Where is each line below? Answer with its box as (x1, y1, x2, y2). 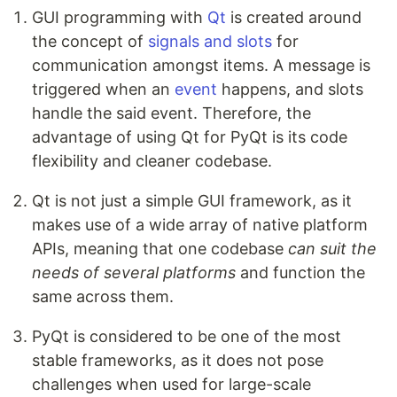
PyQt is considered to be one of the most (32, 327, 341, 346)
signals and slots (148, 32, 276, 51)
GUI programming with (32, 8, 207, 27)
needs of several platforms (32, 263, 236, 283)
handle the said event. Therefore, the (32, 104, 311, 123)
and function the (236, 263, 365, 283)
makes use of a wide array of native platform (32, 215, 368, 235)
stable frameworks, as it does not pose (32, 351, 323, 370)
